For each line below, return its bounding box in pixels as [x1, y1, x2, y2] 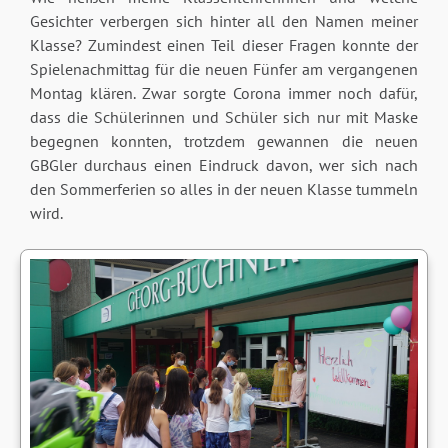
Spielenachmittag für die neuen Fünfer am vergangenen [29, 59, 419, 80]
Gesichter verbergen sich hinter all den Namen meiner [29, 11, 419, 32]
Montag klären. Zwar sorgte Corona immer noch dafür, [29, 83, 419, 104]
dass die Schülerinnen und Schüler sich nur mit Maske [29, 107, 419, 128]
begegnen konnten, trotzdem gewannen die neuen [29, 131, 419, 152]
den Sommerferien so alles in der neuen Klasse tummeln [29, 179, 419, 200]
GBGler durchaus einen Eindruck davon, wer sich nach [29, 155, 419, 176]
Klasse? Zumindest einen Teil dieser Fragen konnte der [29, 35, 419, 56]
